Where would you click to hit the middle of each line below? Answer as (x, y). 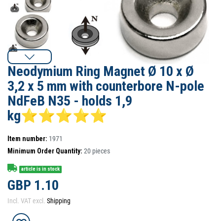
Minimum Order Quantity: (45, 151)
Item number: (27, 139)
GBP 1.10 (33, 185)
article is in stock (41, 169)
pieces (101, 151)
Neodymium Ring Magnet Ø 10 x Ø (101, 71)
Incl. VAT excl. (27, 201)
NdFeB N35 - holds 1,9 (70, 101)
